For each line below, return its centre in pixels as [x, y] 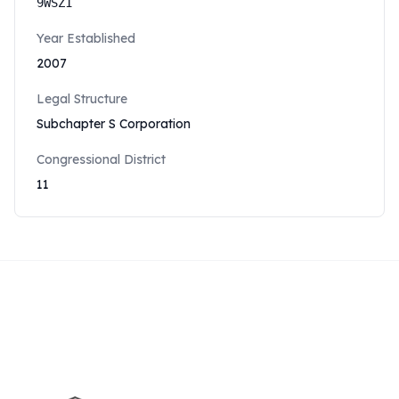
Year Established [86, 38]
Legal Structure [82, 99]
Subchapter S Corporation [114, 124]
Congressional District [101, 159]
